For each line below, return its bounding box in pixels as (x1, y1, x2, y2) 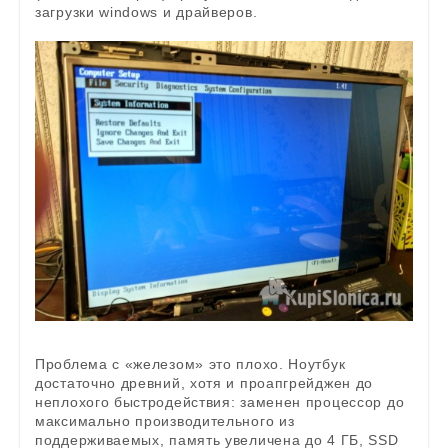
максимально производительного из (35, 413, 295, 430)
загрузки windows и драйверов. (35, 3, 258, 20)
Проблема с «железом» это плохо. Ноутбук (35, 356, 346, 373)
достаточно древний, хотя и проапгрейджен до (35, 375, 374, 392)
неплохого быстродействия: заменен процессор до (35, 394, 405, 411)
